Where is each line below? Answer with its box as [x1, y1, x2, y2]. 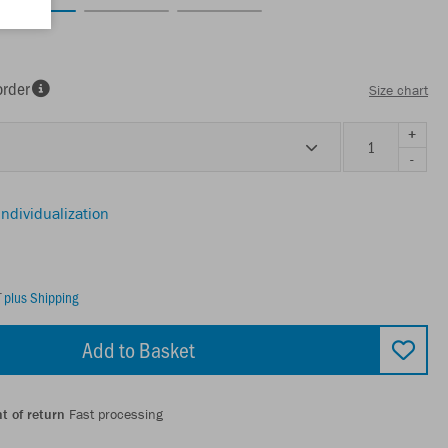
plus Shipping [4, 286, 78, 307]
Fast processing [65, 404, 163, 423]
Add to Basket [81, 334, 195, 364]
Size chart [369, 81, 428, 100]
